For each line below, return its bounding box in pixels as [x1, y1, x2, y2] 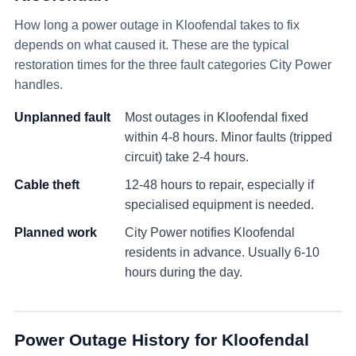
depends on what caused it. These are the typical [14, 37, 289, 52]
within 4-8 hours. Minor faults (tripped [125, 130, 332, 145]
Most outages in [125, 110, 217, 125]
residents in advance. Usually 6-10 [125, 245, 319, 260]
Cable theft [14, 177, 79, 192]
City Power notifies [125, 225, 234, 240]
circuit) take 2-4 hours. [125, 149, 249, 164]
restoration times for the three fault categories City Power [14, 57, 331, 72]
